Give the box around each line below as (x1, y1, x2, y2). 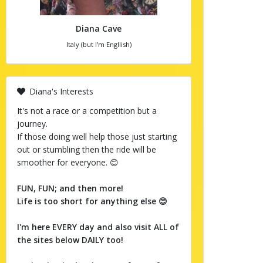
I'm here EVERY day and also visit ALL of (16, 221, 179, 232)
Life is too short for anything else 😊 (16, 195, 167, 207)
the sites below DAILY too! (16, 234, 123, 245)
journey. (16, 118, 48, 129)
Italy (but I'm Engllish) (66, 40, 131, 49)
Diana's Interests (26, 86, 93, 97)
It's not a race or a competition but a (16, 105, 157, 116)
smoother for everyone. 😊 (16, 157, 119, 168)
